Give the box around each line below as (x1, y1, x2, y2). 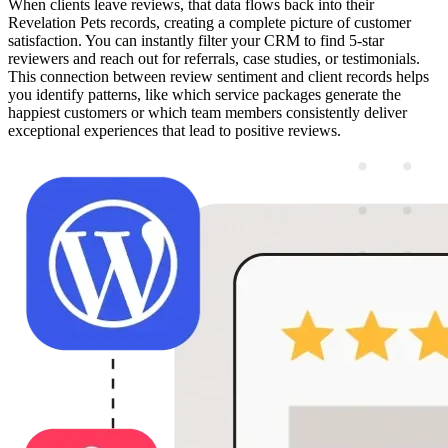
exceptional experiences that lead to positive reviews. (8, 122, 341, 140)
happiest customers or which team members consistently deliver (8, 104, 407, 122)
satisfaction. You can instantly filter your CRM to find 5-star (8, 32, 384, 50)
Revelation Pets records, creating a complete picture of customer (8, 14, 411, 32)
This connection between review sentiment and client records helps (8, 68, 429, 86)
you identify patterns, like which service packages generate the (8, 86, 401, 104)
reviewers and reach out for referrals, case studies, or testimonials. (8, 50, 420, 68)
